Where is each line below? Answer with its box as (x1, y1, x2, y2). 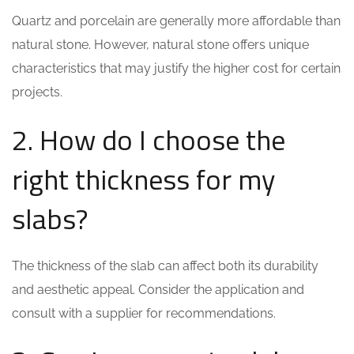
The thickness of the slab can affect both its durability (12, 258, 318, 273)
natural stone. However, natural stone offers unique (12, 37, 309, 52)
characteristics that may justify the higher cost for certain (12, 61, 341, 76)
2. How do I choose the (12, 118, 285, 161)
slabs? (12, 197, 88, 240)
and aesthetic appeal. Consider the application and (12, 282, 304, 297)
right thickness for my (12, 157, 275, 201)
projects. (12, 85, 62, 100)
